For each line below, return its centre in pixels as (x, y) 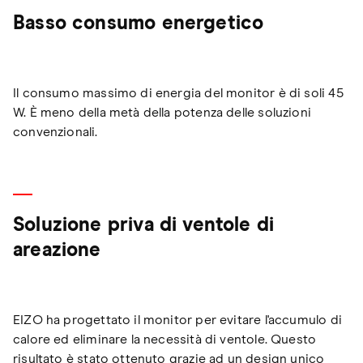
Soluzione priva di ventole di (144, 226)
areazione (57, 251)
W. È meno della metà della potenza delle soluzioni (162, 113)
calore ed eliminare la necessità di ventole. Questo (165, 340)
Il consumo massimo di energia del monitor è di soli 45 (178, 94)
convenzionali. (56, 132)
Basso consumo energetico (139, 24)
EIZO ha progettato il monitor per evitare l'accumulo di (177, 320)
